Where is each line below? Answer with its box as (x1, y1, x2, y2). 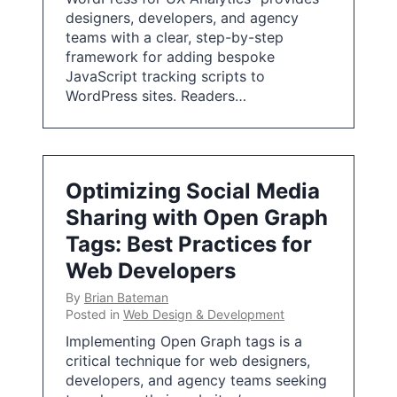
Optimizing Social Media (66, 178, 320, 204)
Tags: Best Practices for (66, 231, 312, 257)
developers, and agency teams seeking (66, 371, 327, 389)
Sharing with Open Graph (66, 205, 328, 230)
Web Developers (66, 258, 236, 284)
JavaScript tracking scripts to (66, 67, 265, 85)
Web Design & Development (123, 307, 284, 322)
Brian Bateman (84, 290, 168, 305)
